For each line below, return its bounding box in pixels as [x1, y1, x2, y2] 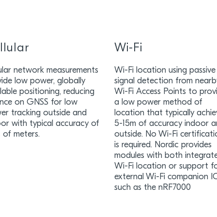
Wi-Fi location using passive [114, 66, 216, 75]
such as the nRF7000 [114, 183, 194, 192]
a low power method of [114, 98, 203, 107]
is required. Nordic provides [114, 140, 212, 150]
